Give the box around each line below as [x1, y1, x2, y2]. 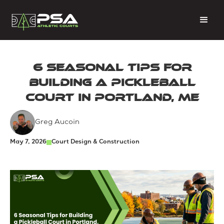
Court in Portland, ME [25, 91, 199, 103]
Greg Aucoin [35, 119, 79, 126]
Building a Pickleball [28, 76, 195, 88]
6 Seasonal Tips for [32, 61, 191, 73]
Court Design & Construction [51, 139, 139, 145]
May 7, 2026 [10, 139, 46, 145]
